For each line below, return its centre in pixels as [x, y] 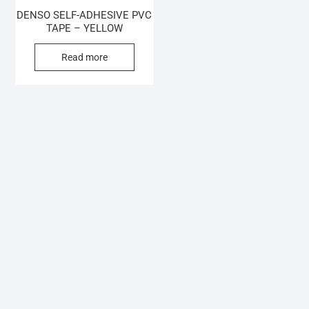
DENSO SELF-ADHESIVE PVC [84, 15]
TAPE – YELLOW [84, 28]
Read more [84, 57]
